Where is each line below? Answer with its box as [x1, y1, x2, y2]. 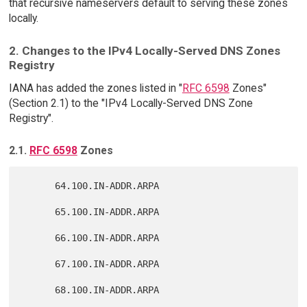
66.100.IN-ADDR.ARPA [22, 232, 56, 244]
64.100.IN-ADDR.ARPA [22, 180, 56, 192]
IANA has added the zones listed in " [8, 82, 182, 95]
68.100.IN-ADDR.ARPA [22, 284, 56, 296]
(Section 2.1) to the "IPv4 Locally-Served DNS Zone [8, 97, 253, 110]
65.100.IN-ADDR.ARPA [22, 206, 56, 218]
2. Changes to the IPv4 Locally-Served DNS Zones [8, 43, 280, 58]
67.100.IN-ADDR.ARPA [22, 258, 56, 270]
